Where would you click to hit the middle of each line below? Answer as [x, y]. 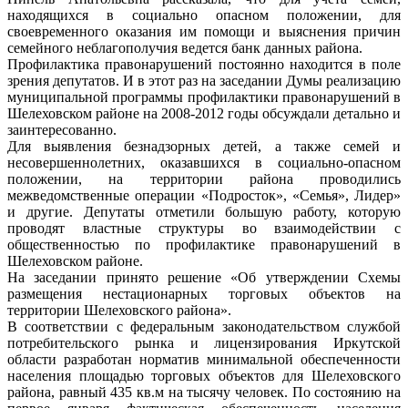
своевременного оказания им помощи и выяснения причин [204, 31]
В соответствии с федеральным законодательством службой [204, 326]
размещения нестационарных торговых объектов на [204, 293]
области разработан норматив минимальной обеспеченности [204, 359]
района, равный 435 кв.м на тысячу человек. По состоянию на [204, 392]
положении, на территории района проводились [204, 178]
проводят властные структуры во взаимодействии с [204, 228]
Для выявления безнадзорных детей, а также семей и [204, 146]
